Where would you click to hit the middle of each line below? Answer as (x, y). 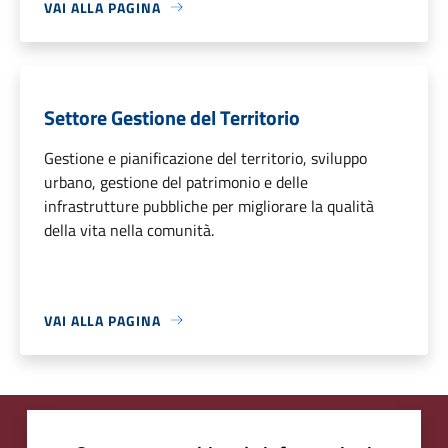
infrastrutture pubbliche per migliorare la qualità (209, 205)
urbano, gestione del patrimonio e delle (176, 181)
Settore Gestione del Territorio (172, 117)
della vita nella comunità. (129, 229)
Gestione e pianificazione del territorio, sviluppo (205, 157)
